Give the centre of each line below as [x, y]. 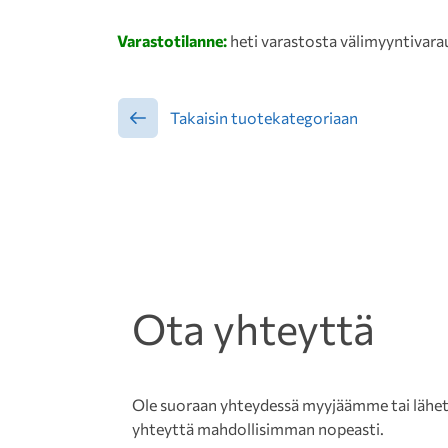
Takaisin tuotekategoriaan [264, 118]
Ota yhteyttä [253, 328]
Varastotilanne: [173, 41]
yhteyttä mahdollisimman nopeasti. [258, 429]
